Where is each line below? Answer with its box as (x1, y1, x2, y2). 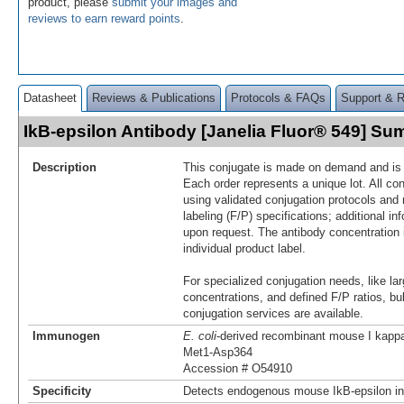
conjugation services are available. (183, 306, 363, 320)
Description (32, 160, 96, 174)
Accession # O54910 (183, 361, 292, 375)
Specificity (32, 383, 91, 398)
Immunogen (32, 328, 100, 343)
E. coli (183, 328, 216, 343)
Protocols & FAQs (231, 90, 326, 105)
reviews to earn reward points (28, 11, 180, 25)
